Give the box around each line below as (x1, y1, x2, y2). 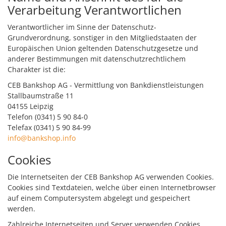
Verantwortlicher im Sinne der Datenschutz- (8, 22, 156, 32)
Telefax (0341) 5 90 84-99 (8, 123, 91, 132)
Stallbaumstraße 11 (8, 91, 74, 100)
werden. (8, 204, 35, 213)
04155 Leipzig (8, 101, 53, 111)
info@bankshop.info (8, 133, 76, 143)
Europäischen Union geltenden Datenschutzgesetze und (8, 43, 198, 53)
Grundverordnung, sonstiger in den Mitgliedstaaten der (8, 33, 197, 42)
